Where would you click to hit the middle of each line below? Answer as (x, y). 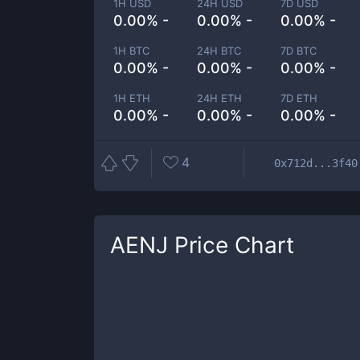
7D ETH (299, 98)
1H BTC (131, 51)
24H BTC (219, 51)
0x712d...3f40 (316, 163)
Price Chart (231, 245)
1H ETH (132, 98)
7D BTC (299, 51)
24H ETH (220, 98)
